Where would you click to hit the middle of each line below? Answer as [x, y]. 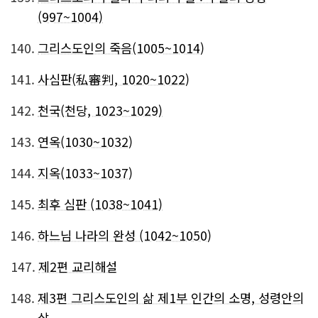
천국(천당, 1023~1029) [100, 110]
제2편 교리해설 [78, 267]
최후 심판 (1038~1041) [100, 204]
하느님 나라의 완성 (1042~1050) [125, 235]
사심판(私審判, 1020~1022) [114, 79]
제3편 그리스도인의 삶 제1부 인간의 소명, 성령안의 [171, 298]
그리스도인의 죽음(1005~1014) [121, 48]
